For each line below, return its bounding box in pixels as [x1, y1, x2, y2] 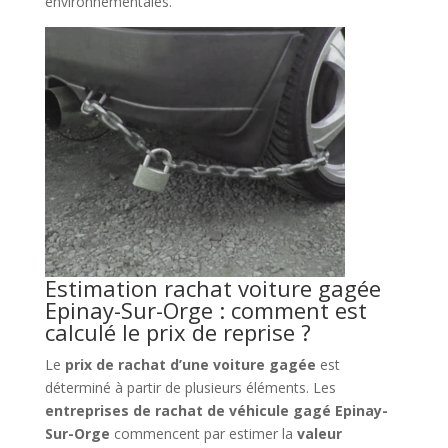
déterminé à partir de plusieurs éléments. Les [44, 377, 336, 397]
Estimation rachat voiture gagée [44, 272, 381, 303]
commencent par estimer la [109, 423, 297, 443]
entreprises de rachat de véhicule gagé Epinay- [44, 400, 388, 420]
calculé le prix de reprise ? [44, 316, 311, 347]
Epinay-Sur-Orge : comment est [44, 294, 367, 325]
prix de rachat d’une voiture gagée [64, 354, 316, 374]
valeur [296, 423, 342, 443]
